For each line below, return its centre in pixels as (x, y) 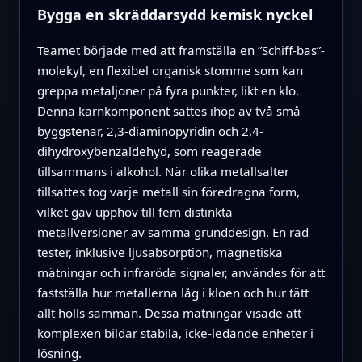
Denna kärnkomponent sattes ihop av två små (168, 111)
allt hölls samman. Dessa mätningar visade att (169, 313)
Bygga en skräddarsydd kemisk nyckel (175, 14)
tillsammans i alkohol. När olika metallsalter (163, 172)
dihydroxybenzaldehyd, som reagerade (149, 152)
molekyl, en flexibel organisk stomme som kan (170, 71)
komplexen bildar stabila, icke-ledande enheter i (175, 333)
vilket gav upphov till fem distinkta (135, 212)
